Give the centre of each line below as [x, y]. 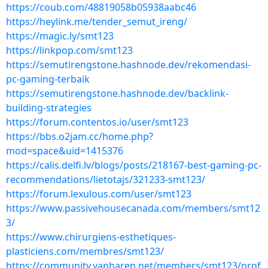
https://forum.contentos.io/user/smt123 [97, 122]
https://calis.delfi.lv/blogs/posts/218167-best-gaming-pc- [134, 165]
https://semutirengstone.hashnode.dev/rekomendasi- [128, 65]
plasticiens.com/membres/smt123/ [85, 251]
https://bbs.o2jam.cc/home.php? [80, 136]
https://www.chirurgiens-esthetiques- [91, 237]
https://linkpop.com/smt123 [69, 50]
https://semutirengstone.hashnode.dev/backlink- [117, 93]
